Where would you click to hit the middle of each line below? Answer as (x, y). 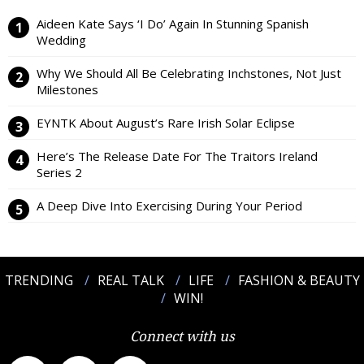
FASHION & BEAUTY (299, 280)
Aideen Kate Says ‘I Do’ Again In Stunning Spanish (173, 24)
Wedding (61, 40)
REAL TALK (130, 280)
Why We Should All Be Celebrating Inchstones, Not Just (189, 74)
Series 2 (59, 173)
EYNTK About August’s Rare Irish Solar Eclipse (166, 123)
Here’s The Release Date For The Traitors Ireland (177, 156)
